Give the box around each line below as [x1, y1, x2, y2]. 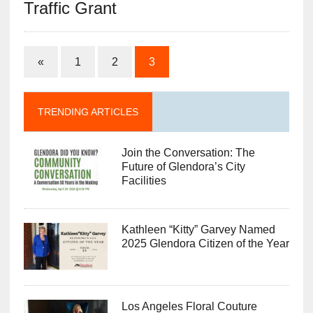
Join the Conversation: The [121, 147, 255, 159]
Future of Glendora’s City [121, 161, 245, 173]
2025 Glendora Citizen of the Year [121, 238, 289, 250]
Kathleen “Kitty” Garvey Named [121, 224, 275, 236]
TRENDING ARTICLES [37, 106, 138, 118]
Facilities [121, 175, 166, 187]
